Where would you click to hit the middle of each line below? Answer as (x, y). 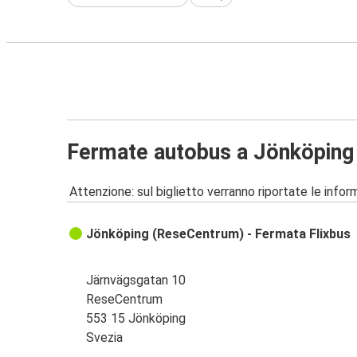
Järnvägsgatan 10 (136, 280)
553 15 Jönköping (136, 319)
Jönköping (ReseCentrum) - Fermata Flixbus (219, 234)
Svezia (105, 338)
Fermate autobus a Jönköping (210, 152)
